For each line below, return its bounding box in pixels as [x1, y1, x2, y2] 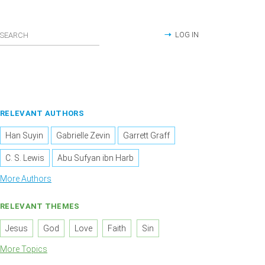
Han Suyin [5, 131, 43, 141]
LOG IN [175, 30, 199, 39]
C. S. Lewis [5, 153, 44, 163]
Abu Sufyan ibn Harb [57, 153, 134, 163]
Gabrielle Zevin [56, 131, 111, 141]
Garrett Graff [123, 131, 170, 141]
